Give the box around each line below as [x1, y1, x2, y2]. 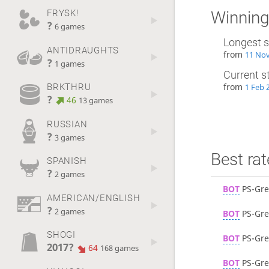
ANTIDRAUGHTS [46, 44, 119, 56]
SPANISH [46, 156, 87, 167]
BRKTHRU [46, 82, 91, 93]
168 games [100, 243, 139, 254]
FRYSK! [46, 7, 79, 19]
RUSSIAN [46, 118, 88, 130]
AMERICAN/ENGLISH [46, 192, 141, 204]
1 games [54, 58, 85, 69]
